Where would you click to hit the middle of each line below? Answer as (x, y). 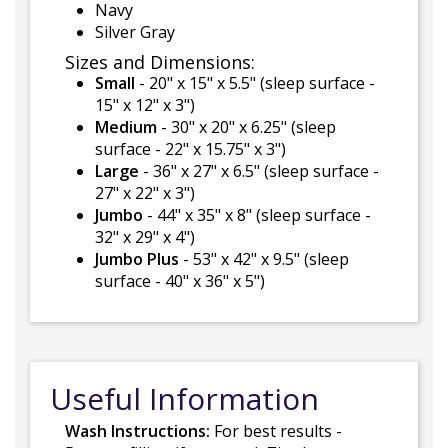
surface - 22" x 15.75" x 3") (190, 149)
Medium (126, 127)
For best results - (276, 431)
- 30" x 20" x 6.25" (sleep (246, 127)
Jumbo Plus (137, 259)
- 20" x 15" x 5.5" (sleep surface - (255, 83)
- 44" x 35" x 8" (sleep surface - (257, 215)
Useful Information (184, 398)
